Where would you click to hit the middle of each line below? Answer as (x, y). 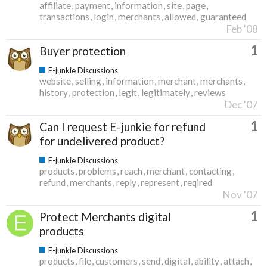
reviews (210, 92)
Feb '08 (242, 29)
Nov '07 (240, 194)
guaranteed (223, 16)
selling (88, 81)
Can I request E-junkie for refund (122, 126)
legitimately (166, 92)
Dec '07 (241, 104)
